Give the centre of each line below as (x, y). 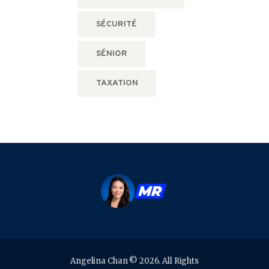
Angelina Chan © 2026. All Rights (134, 261)
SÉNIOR (111, 53)
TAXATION (117, 83)
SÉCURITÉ (116, 24)
